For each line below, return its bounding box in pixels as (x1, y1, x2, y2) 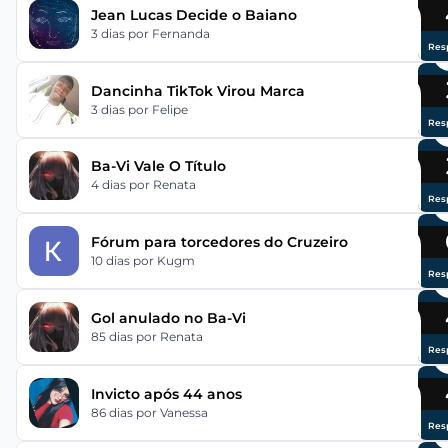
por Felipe (127, 101, 188, 117)
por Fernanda (127, 25, 210, 41)
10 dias (90, 253, 133, 269)
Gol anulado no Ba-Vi (90, 309, 246, 328)
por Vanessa (135, 404, 208, 420)
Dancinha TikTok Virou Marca (90, 81, 305, 100)
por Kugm (132, 253, 195, 269)
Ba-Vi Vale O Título (90, 157, 226, 176)
